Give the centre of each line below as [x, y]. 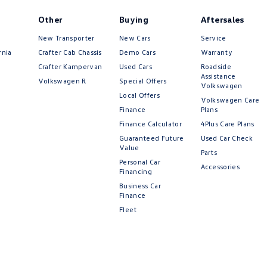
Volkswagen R [62, 81]
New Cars [135, 38]
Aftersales [222, 20]
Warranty [217, 52]
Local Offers [139, 95]
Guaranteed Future [152, 138]
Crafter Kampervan [70, 67]
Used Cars [136, 67]
